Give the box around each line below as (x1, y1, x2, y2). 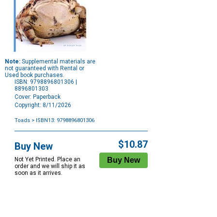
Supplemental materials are (20, 58, 95, 65)
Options (14, 130, 35, 137)
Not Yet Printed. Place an (15, 156, 80, 163)
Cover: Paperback (15, 93, 61, 101)
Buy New (15, 140, 53, 153)
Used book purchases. (5, 72, 64, 79)
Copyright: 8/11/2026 (15, 102, 71, 109)
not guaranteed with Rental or (5, 65, 84, 72)
